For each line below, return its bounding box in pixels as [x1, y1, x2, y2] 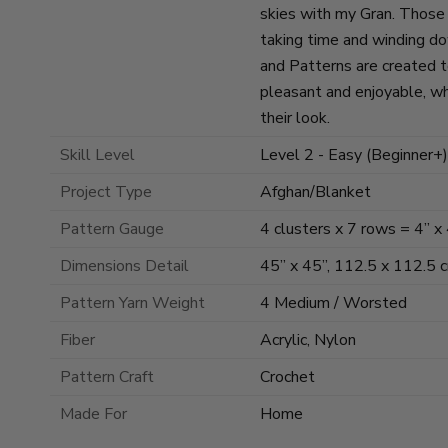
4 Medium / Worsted [260, 291, 407, 314]
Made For [60, 402, 127, 425]
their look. [260, 106, 330, 129]
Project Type [60, 180, 152, 203]
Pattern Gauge [60, 217, 164, 240]
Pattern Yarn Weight [60, 291, 205, 314]
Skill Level [60, 143, 135, 166]
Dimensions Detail [60, 254, 189, 277]
